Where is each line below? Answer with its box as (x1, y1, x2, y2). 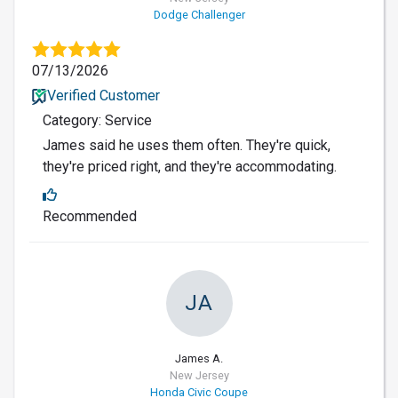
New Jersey (169, 368, 229, 382)
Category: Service (43, 111, 152, 129)
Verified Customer (46, 86, 160, 104)
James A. (175, 351, 223, 365)
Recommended (43, 207, 137, 225)
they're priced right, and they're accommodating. (43, 157, 337, 175)
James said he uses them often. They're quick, (43, 136, 330, 154)
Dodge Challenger (153, 7, 245, 21)
